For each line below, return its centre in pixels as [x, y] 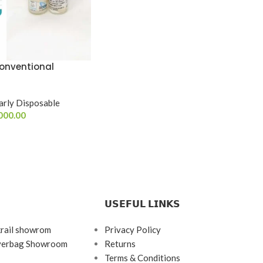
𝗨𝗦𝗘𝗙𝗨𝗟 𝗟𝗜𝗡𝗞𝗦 [142, 204]
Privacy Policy [132, 230]
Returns [120, 244]
